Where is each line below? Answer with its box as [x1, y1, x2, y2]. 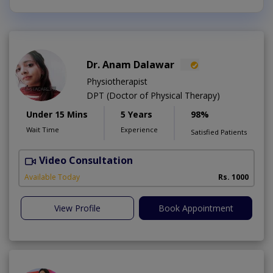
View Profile [54, 202, 101, 214]
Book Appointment [158, 202, 233, 214]
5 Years [121, 108, 152, 121]
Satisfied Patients [191, 127, 247, 137]
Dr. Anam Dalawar [87, 58, 174, 72]
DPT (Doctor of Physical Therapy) [87, 90, 220, 102]
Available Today [24, 171, 80, 182]
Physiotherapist [87, 76, 147, 88]
